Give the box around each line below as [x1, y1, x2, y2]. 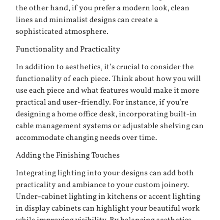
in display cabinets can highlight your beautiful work [16, 203, 200, 215]
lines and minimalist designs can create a [16, 15, 158, 26]
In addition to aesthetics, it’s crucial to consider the [16, 62, 194, 73]
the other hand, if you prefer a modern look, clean [16, 3, 190, 14]
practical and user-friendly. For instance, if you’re [16, 97, 189, 109]
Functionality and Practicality [16, 44, 120, 55]
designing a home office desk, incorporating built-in [16, 109, 197, 120]
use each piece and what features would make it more [16, 85, 199, 97]
